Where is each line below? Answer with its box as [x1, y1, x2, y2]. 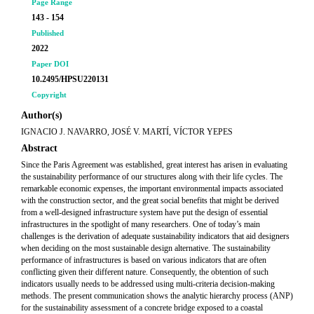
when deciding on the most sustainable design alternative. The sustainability [21, 243, 271, 253]
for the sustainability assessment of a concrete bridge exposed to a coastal [21, 303, 263, 313]
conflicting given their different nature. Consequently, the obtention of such [21, 267, 268, 277]
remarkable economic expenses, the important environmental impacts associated [21, 184, 283, 193]
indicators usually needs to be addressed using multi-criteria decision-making [21, 279, 275, 289]
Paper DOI [32, 60, 69, 68]
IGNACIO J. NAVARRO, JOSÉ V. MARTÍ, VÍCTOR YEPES [21, 127, 233, 137]
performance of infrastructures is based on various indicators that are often [21, 255, 266, 265]
